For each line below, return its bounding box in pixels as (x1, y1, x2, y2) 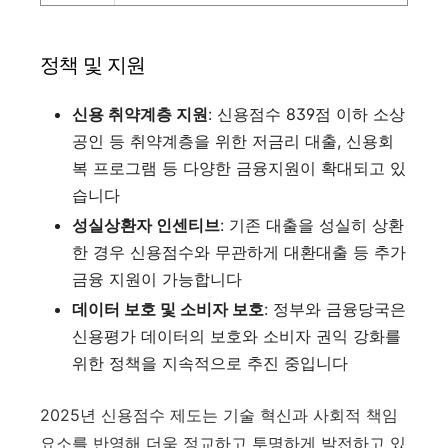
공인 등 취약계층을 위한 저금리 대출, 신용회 (72, 130, 394, 151)
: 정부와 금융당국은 (264, 298, 406, 319)
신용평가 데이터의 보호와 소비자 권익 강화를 (72, 325, 401, 346)
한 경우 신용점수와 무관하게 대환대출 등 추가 (72, 241, 406, 262)
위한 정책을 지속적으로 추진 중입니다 (72, 352, 348, 373)
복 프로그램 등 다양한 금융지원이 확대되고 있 (72, 157, 406, 178)
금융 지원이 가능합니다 (72, 268, 242, 289)
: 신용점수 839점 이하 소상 (208, 103, 405, 124)
